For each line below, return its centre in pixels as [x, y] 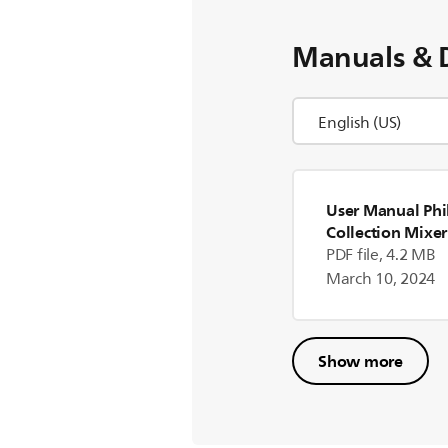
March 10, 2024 [381, 279]
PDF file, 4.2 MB [381, 255]
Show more [360, 361]
